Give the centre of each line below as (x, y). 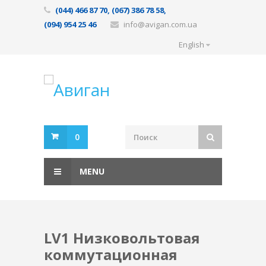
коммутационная (111, 254)
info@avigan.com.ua (160, 24)
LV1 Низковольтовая (122, 238)
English (191, 45)
